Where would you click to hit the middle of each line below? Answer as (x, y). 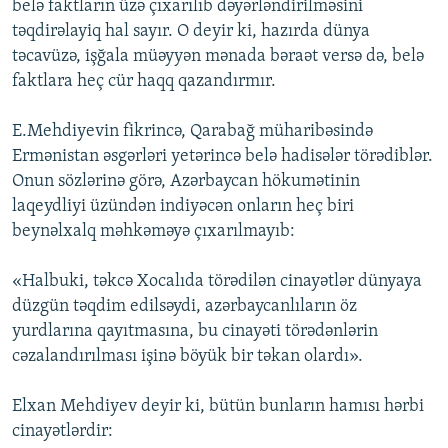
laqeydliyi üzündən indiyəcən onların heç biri (183, 207)
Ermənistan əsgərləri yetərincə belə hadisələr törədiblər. (222, 157)
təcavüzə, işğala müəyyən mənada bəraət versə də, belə (218, 57)
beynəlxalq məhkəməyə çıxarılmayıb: (153, 232)
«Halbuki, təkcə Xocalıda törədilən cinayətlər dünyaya (217, 282)
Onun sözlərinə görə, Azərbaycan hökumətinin (186, 182)
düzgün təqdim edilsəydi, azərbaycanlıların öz (184, 307)
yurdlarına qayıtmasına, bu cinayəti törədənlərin (195, 332)
